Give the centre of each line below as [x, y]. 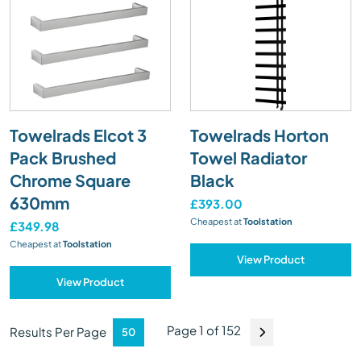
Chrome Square [70, 180]
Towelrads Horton [259, 135]
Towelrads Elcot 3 [78, 135]
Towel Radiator [249, 157]
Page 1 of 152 [204, 330]
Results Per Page [58, 332]
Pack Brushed [63, 157]
